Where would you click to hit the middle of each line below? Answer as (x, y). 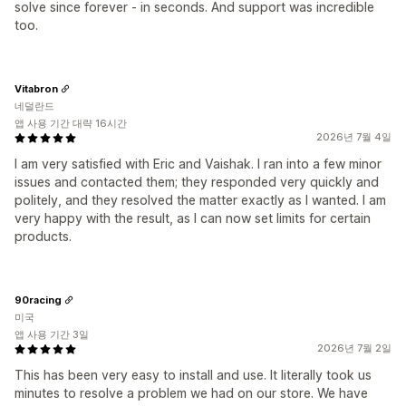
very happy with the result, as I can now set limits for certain (193, 218)
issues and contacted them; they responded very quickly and (197, 182)
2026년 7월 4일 (354, 137)
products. (43, 237)
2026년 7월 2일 (354, 348)
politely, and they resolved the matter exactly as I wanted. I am (200, 200)
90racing (38, 300)
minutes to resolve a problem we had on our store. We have (191, 393)
